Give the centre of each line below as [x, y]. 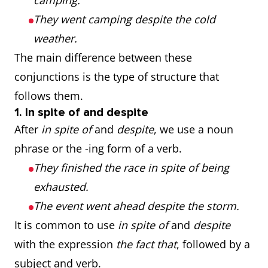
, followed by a [213, 244]
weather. [55, 38]
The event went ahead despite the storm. [136, 206]
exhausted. [61, 187]
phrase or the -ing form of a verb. [98, 148]
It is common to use [66, 225]
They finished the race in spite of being [131, 167]
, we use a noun [194, 129]
